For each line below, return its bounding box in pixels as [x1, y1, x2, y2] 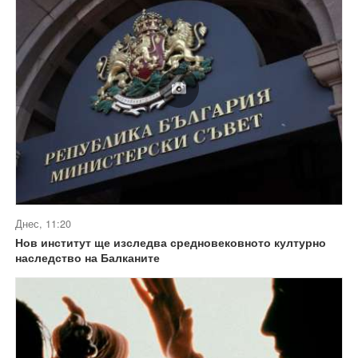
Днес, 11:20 [15, 217, 71, 232]
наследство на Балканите [15, 249, 160, 266]
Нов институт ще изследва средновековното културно [15, 234, 326, 251]
